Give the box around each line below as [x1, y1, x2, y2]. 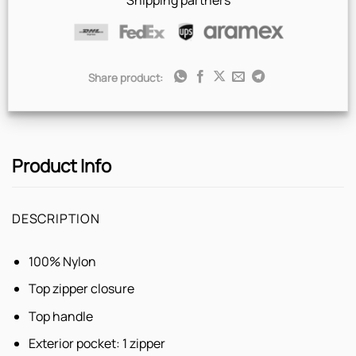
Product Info [12, 153, 111, 179]
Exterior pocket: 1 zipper [28, 335, 165, 353]
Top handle [28, 307, 93, 325]
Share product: [87, 70, 163, 85]
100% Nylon [28, 252, 96, 270]
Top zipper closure [28, 280, 134, 298]
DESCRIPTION [12, 209, 100, 227]
